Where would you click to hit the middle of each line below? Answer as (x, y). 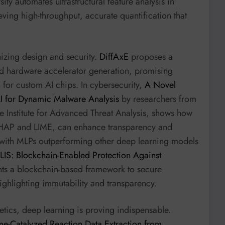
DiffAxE (114, 57)
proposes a (151, 57)
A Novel (160, 85)
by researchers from (158, 99)
